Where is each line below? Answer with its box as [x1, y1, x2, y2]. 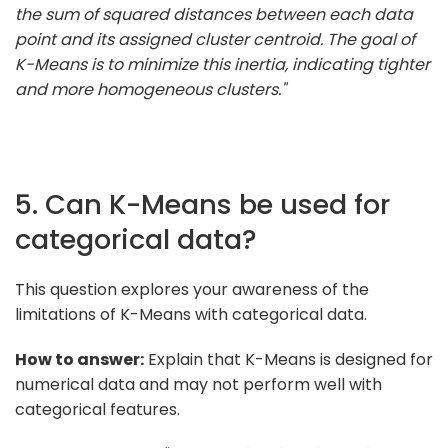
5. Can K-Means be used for [15, 184, 390, 224]
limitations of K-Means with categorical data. [15, 302, 367, 326]
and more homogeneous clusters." [15, 77, 286, 101]
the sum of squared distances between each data [15, 2, 413, 26]
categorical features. [15, 397, 180, 421]
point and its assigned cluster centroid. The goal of [15, 27, 415, 51]
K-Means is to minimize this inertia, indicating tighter [15, 52, 430, 76]
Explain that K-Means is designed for [144, 347, 433, 371]
